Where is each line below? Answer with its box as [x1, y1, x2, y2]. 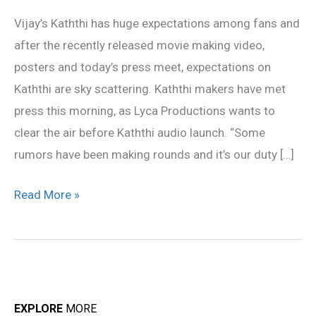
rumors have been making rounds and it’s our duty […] [14, 147, 294, 162]
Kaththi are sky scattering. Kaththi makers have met [14, 82, 286, 97]
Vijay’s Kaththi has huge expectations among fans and [14, 16, 300, 31]
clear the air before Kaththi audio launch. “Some [14, 126, 265, 140]
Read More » [14, 187, 80, 202]
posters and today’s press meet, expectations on [14, 60, 271, 75]
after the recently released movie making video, [14, 38, 265, 53]
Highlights [13, 23, 67, 37]
